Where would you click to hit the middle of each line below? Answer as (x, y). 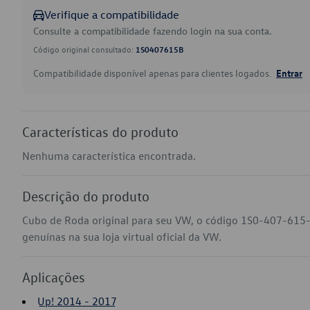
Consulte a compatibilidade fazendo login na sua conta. (153, 31)
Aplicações (54, 277)
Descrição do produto (86, 196)
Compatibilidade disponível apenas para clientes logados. (153, 73)
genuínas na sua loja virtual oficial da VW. (122, 237)
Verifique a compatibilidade (112, 15)
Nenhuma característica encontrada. (109, 156)
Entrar (289, 73)
